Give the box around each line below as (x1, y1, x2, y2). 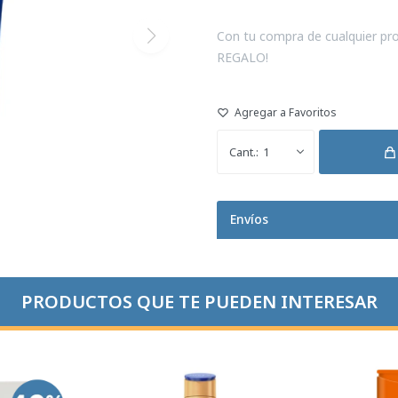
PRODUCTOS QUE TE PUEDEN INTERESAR (20, 290, 378, 314)
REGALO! (217, 49, 268, 66)
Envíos (230, 211, 268, 227)
